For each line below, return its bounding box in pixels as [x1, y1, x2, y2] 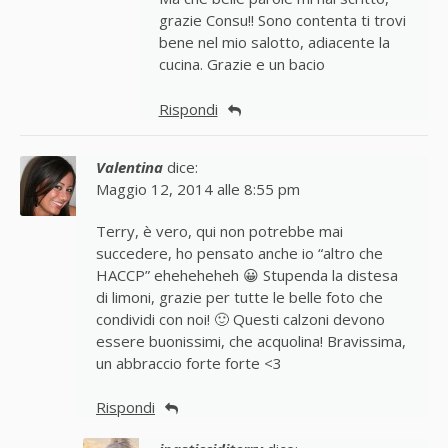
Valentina [96, 157, 163, 178]
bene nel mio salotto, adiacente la [158, 33, 390, 53]
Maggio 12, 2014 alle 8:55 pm [96, 179, 300, 200]
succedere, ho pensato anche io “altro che [96, 243, 383, 264]
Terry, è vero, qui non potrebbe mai [96, 221, 343, 242]
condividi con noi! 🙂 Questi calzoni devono [96, 309, 385, 330]
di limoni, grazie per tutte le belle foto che [96, 287, 383, 308]
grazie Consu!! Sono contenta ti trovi [158, 11, 406, 31]
